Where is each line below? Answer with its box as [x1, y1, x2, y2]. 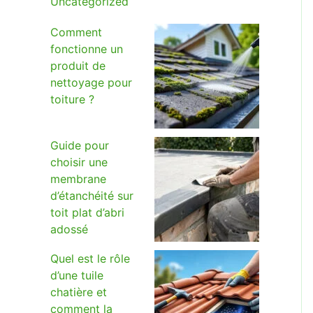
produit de [50, 59, 105, 73]
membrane [50, 172, 106, 186]
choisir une [50, 155, 108, 169]
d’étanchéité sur [50, 189, 133, 203]
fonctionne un [50, 42, 123, 56]
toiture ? [50, 92, 94, 106]
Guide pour [50, 138, 109, 152]
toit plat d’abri [50, 205, 124, 219]
